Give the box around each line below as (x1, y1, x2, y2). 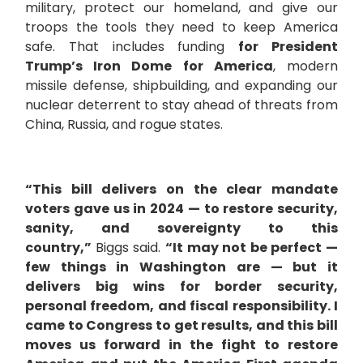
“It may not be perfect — (164, 238, 338, 258)
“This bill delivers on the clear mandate (25, 180, 338, 199)
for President (238, 37, 339, 57)
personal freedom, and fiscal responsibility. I (25, 297, 338, 316)
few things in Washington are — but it (25, 258, 338, 277)
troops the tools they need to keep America (25, 18, 338, 37)
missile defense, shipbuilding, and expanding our (25, 76, 338, 96)
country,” (25, 238, 96, 258)
